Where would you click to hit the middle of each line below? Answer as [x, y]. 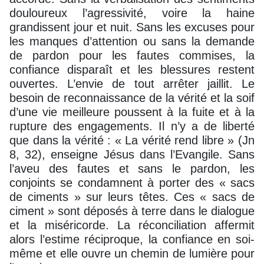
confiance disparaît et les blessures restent [132, 69]
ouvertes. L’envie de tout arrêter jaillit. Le [132, 83]
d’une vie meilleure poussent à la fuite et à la [132, 112]
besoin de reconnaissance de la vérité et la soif [132, 98]
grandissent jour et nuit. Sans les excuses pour [132, 27]
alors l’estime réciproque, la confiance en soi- [132, 239]
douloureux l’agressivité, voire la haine [132, 13]
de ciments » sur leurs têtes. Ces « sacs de [132, 197]
